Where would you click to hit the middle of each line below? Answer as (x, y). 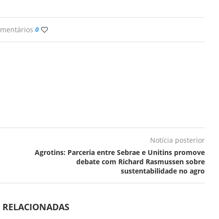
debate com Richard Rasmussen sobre (140, 161)
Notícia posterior (177, 140)
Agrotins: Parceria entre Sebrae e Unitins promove (120, 152)
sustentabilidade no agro (163, 171)
